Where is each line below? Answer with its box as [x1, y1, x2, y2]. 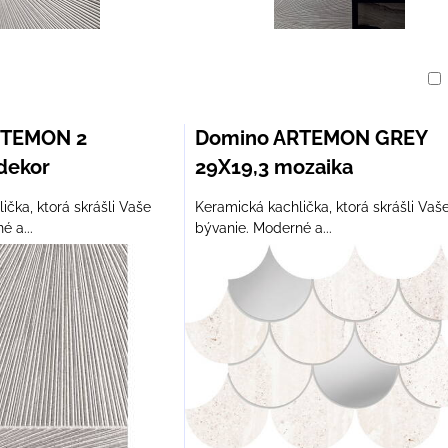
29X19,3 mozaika [194, 155, 353, 179]
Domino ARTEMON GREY [194, 126, 427, 150]
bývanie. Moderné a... [194, 220, 332, 236]
